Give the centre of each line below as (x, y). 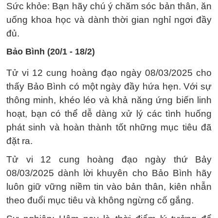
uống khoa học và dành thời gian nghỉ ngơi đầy (109, 20)
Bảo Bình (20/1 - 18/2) (51, 52)
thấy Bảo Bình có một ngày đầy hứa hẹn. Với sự (109, 86)
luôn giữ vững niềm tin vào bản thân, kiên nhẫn (109, 187)
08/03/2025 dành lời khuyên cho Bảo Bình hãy (109, 173)
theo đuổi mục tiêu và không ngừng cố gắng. (100, 200)
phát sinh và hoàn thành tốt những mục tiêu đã (109, 127)
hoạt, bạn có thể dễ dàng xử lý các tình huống (109, 114)
